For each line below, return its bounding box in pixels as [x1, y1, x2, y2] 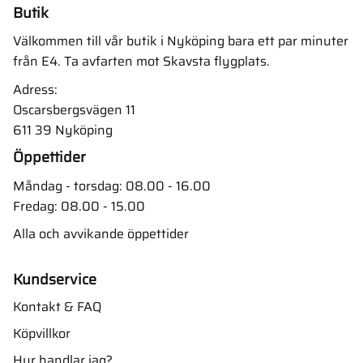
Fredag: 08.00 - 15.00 [13, 195, 145, 216]
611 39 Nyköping [13, 119, 113, 140]
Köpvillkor [13, 323, 70, 344]
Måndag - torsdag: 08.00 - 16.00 [13, 175, 211, 196]
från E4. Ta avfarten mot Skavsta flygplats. [13, 51, 270, 72]
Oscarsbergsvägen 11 [13, 99, 135, 120]
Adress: [13, 79, 58, 100]
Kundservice [13, 268, 96, 292]
